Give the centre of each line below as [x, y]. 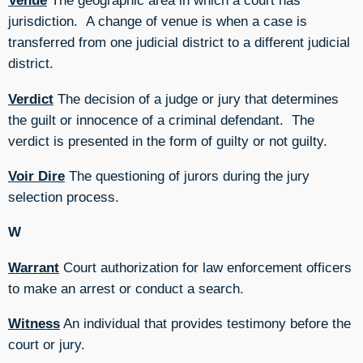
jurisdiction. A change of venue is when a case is [158, 21]
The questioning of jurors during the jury [187, 175]
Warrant [34, 267]
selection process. [64, 196]
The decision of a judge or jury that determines [196, 98]
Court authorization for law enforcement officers [205, 267]
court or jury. [47, 344]
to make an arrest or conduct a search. [126, 288]
